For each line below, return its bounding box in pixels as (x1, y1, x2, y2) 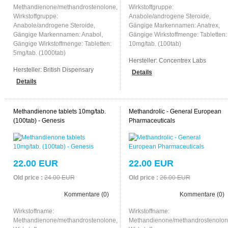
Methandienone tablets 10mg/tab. (13, 107, 106, 115)
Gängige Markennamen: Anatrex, (128, 21, 220, 29)
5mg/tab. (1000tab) (13, 49, 66, 56)
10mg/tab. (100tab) (128, 40, 181, 47)
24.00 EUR (44, 174, 75, 181)
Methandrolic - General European (128, 107, 221, 115)
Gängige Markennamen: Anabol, (13, 31, 103, 38)
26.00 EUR (159, 174, 190, 181)
